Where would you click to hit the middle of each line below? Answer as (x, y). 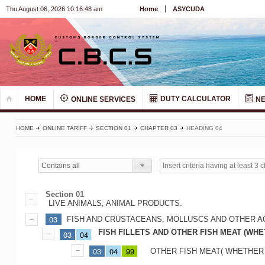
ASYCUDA (189, 9)
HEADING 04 (204, 128)
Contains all (61, 165)
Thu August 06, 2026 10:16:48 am (54, 9)
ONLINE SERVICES (102, 100)
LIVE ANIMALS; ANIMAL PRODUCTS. (115, 203)
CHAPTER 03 (159, 128)
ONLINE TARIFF (64, 128)
